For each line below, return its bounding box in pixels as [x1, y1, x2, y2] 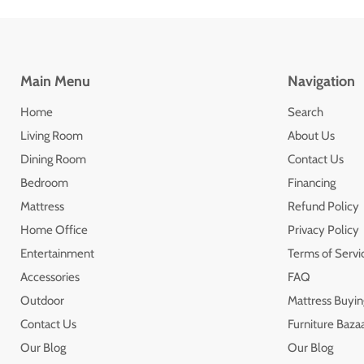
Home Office [20, 222, 88, 237]
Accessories [20, 269, 80, 284]
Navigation [287, 71, 355, 90]
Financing [287, 175, 336, 190]
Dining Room [20, 151, 86, 167]
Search [287, 104, 323, 119]
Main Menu [20, 71, 90, 90]
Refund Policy [287, 198, 359, 214]
